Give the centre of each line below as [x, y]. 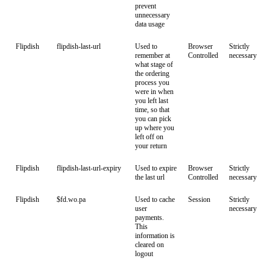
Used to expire [156, 168]
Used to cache [155, 199]
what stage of [154, 64]
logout [144, 254]
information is [155, 236]
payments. [149, 218]
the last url [150, 177]
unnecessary [152, 15]
